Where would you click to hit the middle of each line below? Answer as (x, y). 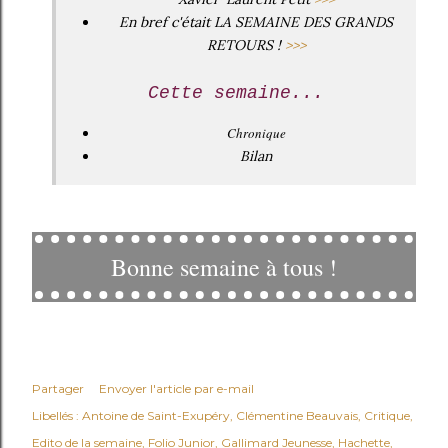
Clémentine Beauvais (297, 415)
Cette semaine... (236, 92)
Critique (387, 415)
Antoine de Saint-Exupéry (156, 415)
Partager (58, 388)
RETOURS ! (245, 44)
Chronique (256, 132)
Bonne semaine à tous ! (224, 266)
